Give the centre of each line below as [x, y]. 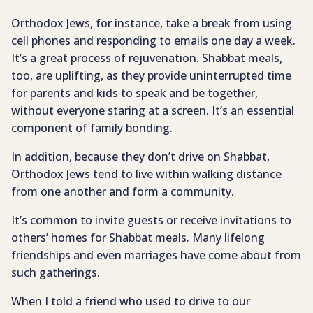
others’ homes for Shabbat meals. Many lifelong [138, 238]
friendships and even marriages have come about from [156, 255]
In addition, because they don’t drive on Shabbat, [140, 157]
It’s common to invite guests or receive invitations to [151, 220]
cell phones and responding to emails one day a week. [153, 41]
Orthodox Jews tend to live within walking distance [146, 174]
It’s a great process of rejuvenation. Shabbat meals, [147, 58]
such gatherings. [56, 273]
